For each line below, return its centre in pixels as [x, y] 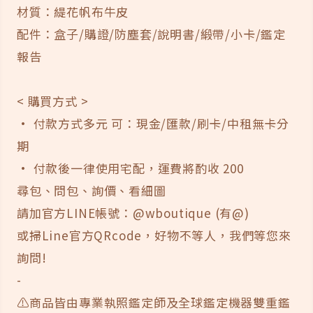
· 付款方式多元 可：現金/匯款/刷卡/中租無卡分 [153, 123]
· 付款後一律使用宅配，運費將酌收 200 [130, 168]
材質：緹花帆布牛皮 [73, 11]
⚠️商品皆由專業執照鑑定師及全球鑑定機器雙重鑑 [154, 302]
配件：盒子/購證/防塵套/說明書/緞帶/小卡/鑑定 [151, 34]
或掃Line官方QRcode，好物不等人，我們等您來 [154, 235]
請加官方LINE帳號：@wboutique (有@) [133, 212]
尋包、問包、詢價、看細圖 [92, 190]
